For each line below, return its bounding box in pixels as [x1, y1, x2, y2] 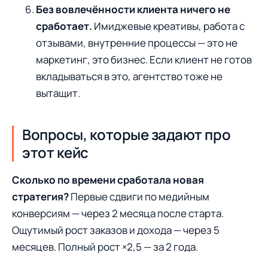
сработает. [36, 19, 92, 33]
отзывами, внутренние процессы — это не [36, 36, 237, 50]
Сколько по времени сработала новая [12, 173, 204, 187]
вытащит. [36, 86, 80, 100]
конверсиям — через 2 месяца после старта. [12, 206, 224, 221]
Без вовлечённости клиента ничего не [36, 2, 230, 17]
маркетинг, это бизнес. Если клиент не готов [36, 53, 252, 67]
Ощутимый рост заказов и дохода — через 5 [12, 223, 220, 237]
